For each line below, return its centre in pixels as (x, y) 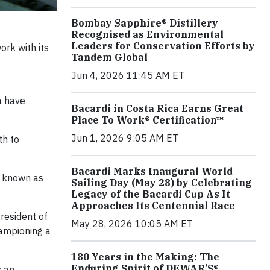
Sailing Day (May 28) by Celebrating (162, 183)
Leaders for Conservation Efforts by (163, 46)
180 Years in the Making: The (145, 257)
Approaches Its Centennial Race (153, 206)
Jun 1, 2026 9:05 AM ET (125, 138)
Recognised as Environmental (147, 35)
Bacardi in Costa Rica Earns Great (157, 109)
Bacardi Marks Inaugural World (152, 171)
